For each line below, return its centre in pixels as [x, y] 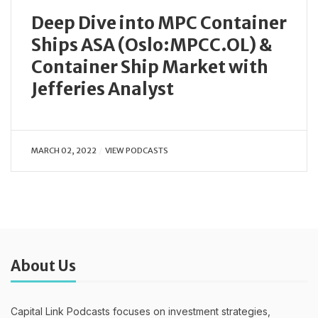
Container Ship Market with [150, 67]
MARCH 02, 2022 [64, 150]
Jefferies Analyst [103, 89]
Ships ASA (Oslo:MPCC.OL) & [152, 45]
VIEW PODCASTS [136, 150]
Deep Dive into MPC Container [159, 23]
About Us [43, 266]
